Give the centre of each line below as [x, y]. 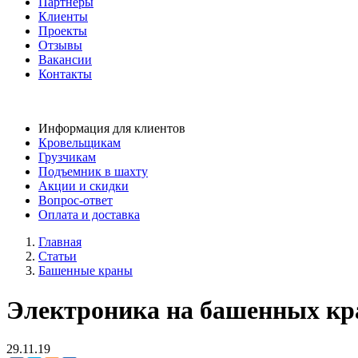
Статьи [58, 257]
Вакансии [65, 60]
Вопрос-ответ [76, 201]
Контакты [65, 74]
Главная [60, 242]
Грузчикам [67, 157]
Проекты [63, 31]
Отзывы [60, 46]
